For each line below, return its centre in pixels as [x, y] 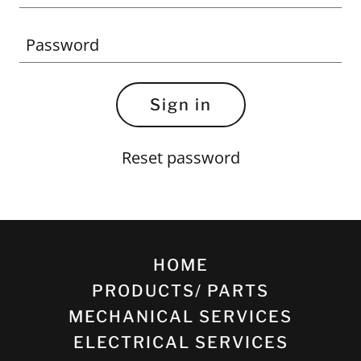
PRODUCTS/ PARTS [180, 291]
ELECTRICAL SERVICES [180, 342]
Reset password [180, 158]
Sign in [180, 105]
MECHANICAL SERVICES [180, 317]
